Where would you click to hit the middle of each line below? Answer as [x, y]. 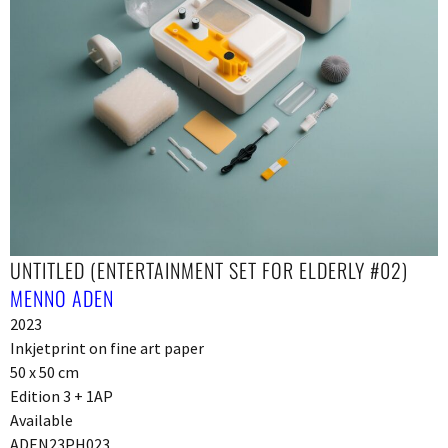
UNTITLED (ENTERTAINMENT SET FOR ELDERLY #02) [209, 269]
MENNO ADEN [62, 297]
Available [41, 419]
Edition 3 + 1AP [61, 395]
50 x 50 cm [44, 371]
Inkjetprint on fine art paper [107, 347]
